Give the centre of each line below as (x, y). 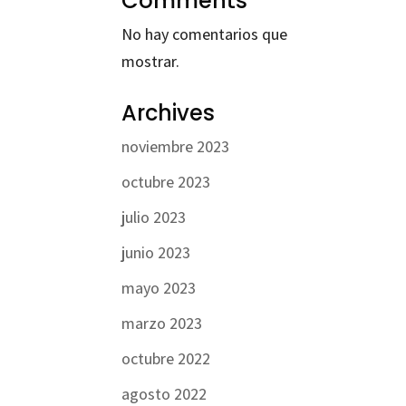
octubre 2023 (166, 181)
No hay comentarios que (205, 34)
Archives (169, 112)
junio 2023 (156, 252)
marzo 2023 (162, 323)
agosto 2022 (164, 393)
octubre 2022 (166, 358)
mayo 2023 (159, 287)
